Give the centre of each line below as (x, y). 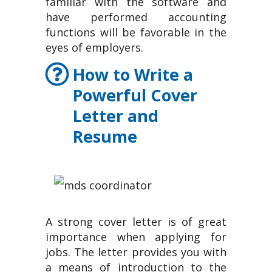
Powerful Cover (135, 95)
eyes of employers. (94, 47)
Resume (105, 136)
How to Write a (133, 74)
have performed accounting (136, 17)
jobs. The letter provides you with (136, 252)
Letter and (116, 116)
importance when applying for (136, 237)
